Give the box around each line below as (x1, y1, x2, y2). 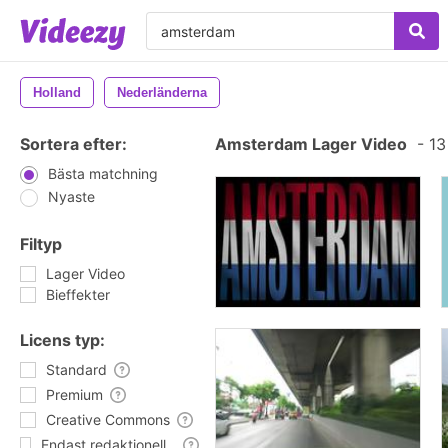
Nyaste (48, 188, 95, 205)
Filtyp (20, 234, 62, 254)
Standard (46, 361, 107, 378)
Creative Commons (46, 411, 170, 428)
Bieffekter (46, 286, 110, 303)
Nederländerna (117, 85, 207, 100)
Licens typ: (20, 330, 105, 350)
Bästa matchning (48, 165, 158, 182)
